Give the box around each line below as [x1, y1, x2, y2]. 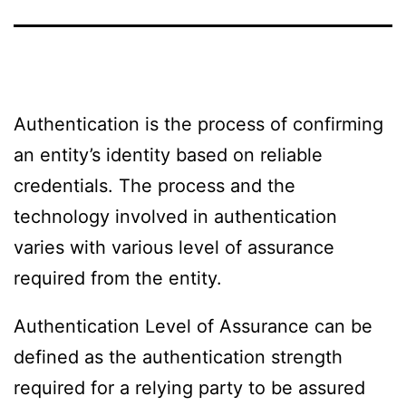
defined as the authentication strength [14, 346, 343, 369]
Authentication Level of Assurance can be [14, 315, 372, 338]
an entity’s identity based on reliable [14, 143, 323, 166]
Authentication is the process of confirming [14, 112, 383, 135]
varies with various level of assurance [14, 236, 334, 258]
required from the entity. [14, 266, 222, 289]
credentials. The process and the [14, 174, 295, 197]
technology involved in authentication [14, 205, 337, 227]
